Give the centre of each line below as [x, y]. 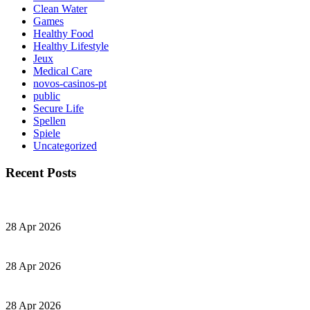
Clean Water [60, 8]
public [47, 95]
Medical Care [63, 71]
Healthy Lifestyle [71, 46]
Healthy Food [63, 33]
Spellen [49, 120]
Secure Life [58, 108]
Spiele [47, 133]
